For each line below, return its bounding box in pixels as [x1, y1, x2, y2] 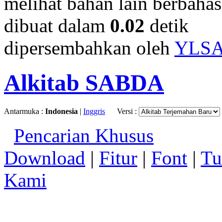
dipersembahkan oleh [4, 37, 174, 58]
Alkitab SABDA [4, 70, 164, 96]
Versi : [117, 107, 139, 115]
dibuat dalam [4, 14, 110, 36]
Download [4, 147, 85, 168]
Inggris [83, 107, 105, 115]
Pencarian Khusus [14, 124, 154, 146]
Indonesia [45, 107, 78, 115]
